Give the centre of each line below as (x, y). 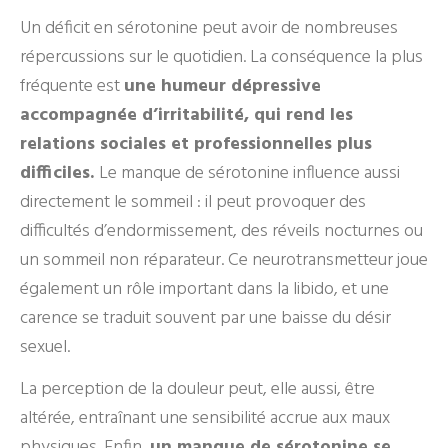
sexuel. (45, 347)
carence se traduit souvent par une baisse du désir (205, 318)
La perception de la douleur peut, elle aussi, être (197, 389)
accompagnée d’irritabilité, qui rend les (186, 115)
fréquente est (72, 86)
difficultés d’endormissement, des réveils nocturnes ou (221, 231)
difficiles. (59, 173)
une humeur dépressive (222, 86)
